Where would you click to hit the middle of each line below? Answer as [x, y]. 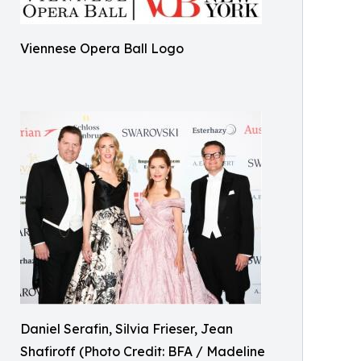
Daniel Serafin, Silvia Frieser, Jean [127, 329]
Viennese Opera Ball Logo [102, 48]
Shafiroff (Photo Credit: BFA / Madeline [143, 351]
